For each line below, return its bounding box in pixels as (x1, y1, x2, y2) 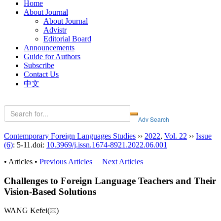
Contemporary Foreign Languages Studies (4, 131, 136, 140)
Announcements (24, 43, 74, 52)
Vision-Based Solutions (4, 186, 96, 197)
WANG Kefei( (4, 206, 50, 215)
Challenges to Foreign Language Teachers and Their (4, 175, 216, 186)
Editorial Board (43, 34, 91, 43)
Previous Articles (39, 157, 94, 166)
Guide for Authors (24, 52, 80, 61)
